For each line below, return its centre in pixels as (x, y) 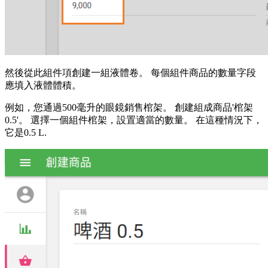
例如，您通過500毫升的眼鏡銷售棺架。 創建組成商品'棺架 (129, 108)
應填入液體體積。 (43, 86)
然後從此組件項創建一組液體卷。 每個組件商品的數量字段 (130, 73)
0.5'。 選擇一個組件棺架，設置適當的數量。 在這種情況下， (134, 120)
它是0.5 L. (26, 133)
